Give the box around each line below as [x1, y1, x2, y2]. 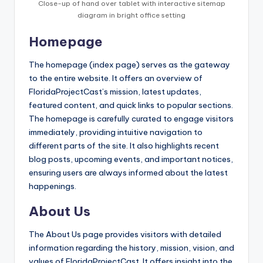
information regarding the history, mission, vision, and [29, 242, 234, 254]
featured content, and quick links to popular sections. [29, 100, 233, 111]
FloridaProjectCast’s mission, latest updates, [29, 86, 201, 97]
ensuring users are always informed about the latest [29, 167, 228, 178]
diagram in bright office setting [77, 10, 186, 19]
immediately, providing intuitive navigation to [29, 127, 203, 138]
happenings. [29, 181, 76, 192]
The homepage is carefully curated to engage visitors [29, 113, 234, 124]
